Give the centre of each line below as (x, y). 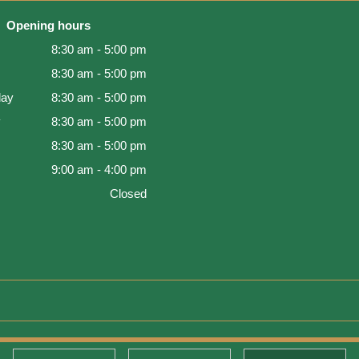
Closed (128, 193)
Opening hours (49, 25)
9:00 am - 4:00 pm (99, 169)
